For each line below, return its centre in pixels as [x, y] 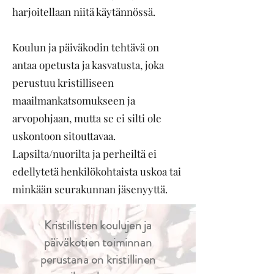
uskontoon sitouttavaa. [64, 136]
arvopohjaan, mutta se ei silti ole [87, 118]
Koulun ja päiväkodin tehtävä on [86, 47]
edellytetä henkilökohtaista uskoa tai [97, 171]
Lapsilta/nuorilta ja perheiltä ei [84, 154]
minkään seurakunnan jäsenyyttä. [90, 189]
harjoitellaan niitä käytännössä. [84, 12]
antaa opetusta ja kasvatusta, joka [88, 65]
